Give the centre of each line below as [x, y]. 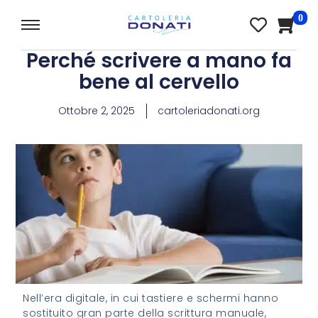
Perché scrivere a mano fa [159, 61]
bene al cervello [159, 82]
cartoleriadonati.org [209, 111]
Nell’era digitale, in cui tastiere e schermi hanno [151, 298]
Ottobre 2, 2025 [97, 111]
